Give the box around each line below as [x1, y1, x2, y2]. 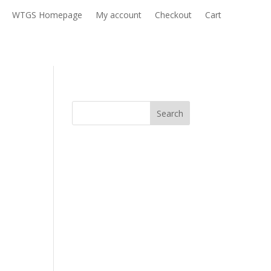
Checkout [154, 9, 192, 21]
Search [156, 107, 183, 119]
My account [95, 9, 142, 21]
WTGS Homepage [11, 9, 82, 21]
